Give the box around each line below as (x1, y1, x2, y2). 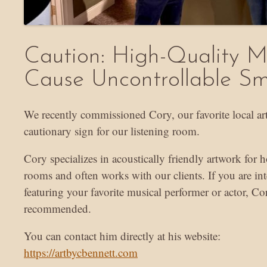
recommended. (24, 200, 91, 216)
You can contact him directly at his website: (24, 228, 221, 243)
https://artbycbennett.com (24, 244, 138, 260)
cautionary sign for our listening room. (24, 123, 200, 138)
